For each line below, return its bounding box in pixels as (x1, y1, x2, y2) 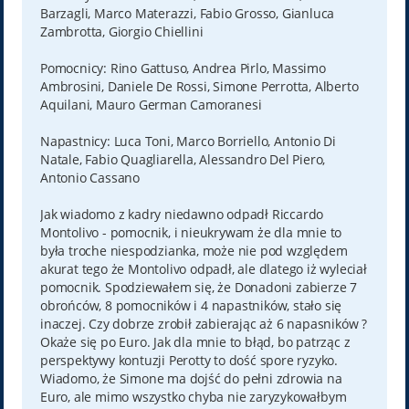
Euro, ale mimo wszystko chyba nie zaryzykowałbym (39, 388, 347, 406)
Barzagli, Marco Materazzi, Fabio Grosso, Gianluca (39, 5, 335, 23)
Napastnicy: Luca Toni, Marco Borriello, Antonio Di (39, 132, 336, 151)
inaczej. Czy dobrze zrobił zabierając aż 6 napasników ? (39, 315, 367, 333)
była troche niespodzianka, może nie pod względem (39, 242, 348, 260)
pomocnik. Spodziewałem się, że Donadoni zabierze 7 (39, 278, 357, 297)
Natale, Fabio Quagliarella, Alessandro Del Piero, (39, 151, 326, 169)
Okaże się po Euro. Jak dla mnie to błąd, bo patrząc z (39, 333, 351, 351)
